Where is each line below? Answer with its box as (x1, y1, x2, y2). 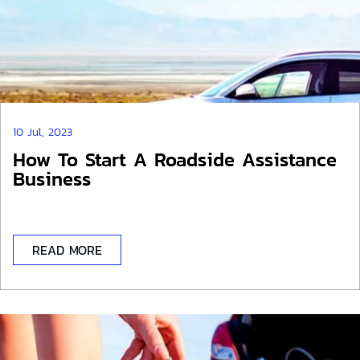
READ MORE (32, 240, 102, 260)
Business (13, 165, 91, 193)
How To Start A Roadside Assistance (13, 145, 337, 174)
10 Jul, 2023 (13, 124, 72, 141)
